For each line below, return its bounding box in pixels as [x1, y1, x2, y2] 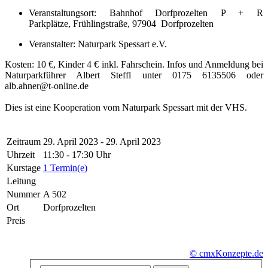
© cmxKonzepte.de [190, 248, 263, 258]
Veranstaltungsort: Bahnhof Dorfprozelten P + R [29, 7, 263, 18]
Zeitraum [7, 136, 41, 147]
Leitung [7, 175, 36, 186]
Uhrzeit [7, 149, 35, 160]
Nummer [7, 188, 40, 199]
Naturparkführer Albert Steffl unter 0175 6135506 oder [5, 69, 263, 80]
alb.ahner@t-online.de [5, 80, 89, 91]
